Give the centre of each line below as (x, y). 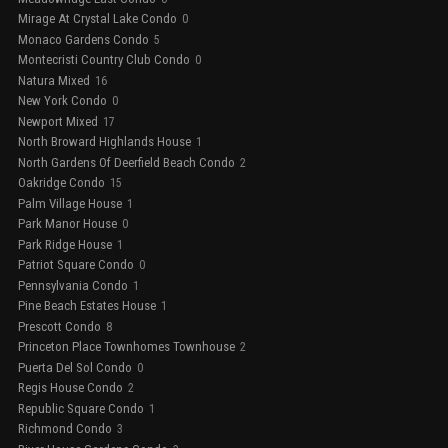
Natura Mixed (54, 80)
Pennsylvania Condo (73, 285)
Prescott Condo (59, 326)
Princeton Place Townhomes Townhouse (126, 347)
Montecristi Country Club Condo (104, 60)
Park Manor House (67, 224)
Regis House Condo (70, 388)
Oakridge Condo (61, 183)
